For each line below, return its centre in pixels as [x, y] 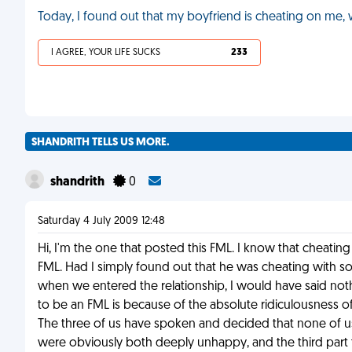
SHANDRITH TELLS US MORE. [101, 143]
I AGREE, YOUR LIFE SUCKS [106, 53]
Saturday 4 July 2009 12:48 [101, 221]
